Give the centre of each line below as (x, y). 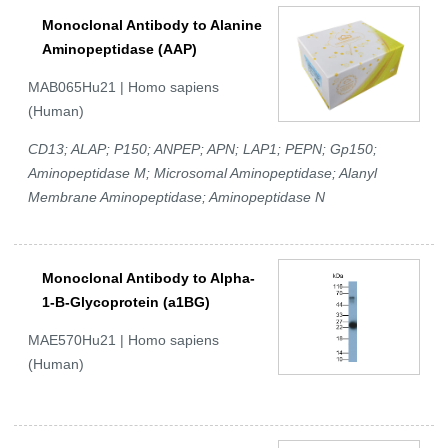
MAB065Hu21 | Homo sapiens (123, 87)
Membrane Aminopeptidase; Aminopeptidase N (176, 197)
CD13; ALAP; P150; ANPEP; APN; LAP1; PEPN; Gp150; (202, 149)
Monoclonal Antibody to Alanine (152, 25)
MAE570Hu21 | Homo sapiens (123, 340)
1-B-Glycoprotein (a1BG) (126, 302)
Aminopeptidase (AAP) (119, 49)
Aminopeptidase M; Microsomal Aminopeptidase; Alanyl (202, 173)
